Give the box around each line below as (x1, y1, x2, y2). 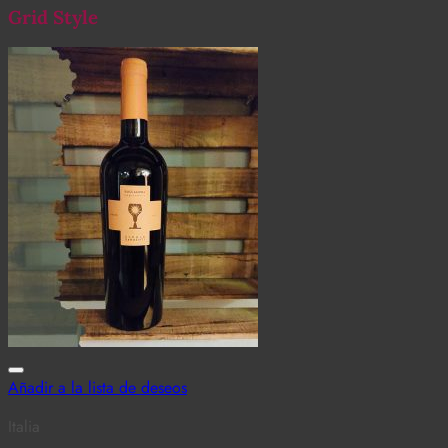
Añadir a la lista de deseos (8, 376, 187, 400)
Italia (8, 415, 40, 439)
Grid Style (8, 4, 98, 29)
